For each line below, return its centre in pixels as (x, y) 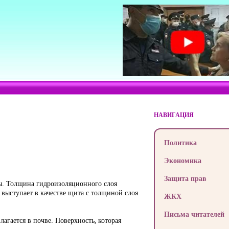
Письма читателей (194, 214)
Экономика (182, 160)
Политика (180, 142)
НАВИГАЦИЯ (174, 115)
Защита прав (185, 178)
